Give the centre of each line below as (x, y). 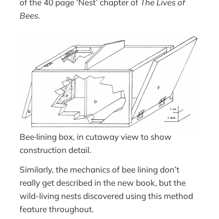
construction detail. (56, 150)
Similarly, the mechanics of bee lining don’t (100, 170)
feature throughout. (57, 209)
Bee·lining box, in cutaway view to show (96, 136)
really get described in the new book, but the (103, 183)
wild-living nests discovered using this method (107, 196)
